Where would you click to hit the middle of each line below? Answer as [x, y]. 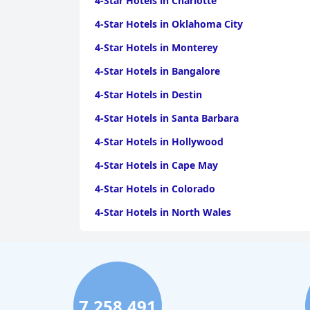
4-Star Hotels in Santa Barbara [167, 118]
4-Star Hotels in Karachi [151, 259]
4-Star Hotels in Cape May [156, 165]
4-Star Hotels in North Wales [163, 212]
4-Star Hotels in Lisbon [149, 236]
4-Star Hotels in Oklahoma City [169, 24]
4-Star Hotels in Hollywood [159, 142]
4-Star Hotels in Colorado [155, 189]
